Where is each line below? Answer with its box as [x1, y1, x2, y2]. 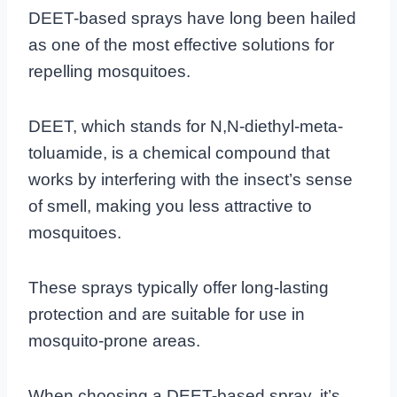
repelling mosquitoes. [28, 61, 191, 81]
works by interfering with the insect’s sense [28, 169, 353, 189]
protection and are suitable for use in [28, 304, 305, 323]
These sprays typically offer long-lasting [28, 277, 329, 297]
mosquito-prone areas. [28, 331, 200, 350]
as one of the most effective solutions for [28, 35, 334, 54]
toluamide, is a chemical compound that [28, 143, 330, 162]
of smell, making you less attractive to [28, 196, 312, 215]
